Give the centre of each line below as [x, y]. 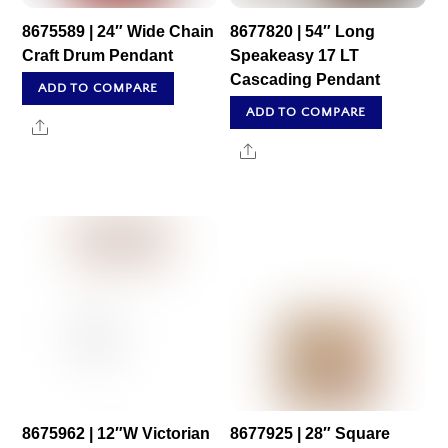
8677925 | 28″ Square [310, 434]
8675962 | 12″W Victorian [116, 434]
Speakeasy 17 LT [295, 55]
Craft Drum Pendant [98, 55]
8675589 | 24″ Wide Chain [118, 31]
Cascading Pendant [305, 79]
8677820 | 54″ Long [303, 31]
